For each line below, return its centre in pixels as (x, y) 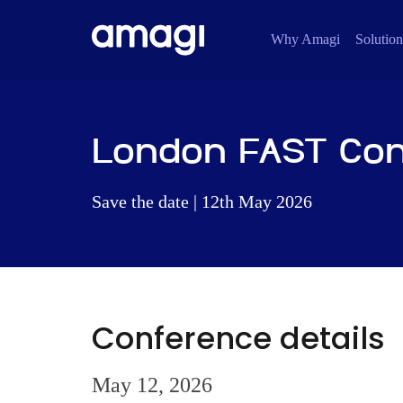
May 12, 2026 (152, 385)
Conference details (238, 338)
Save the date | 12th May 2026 (202, 201)
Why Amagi (305, 39)
